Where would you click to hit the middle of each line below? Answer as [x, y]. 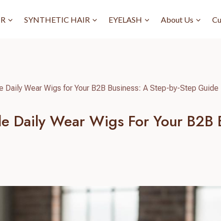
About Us [177, 19]
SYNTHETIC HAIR [57, 19]
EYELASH [125, 19]
